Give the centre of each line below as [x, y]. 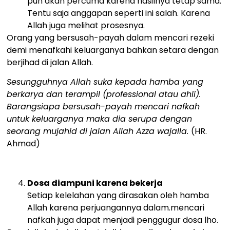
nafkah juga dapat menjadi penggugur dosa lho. [123, 220]
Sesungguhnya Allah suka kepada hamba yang [105, 82]
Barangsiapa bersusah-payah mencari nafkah [103, 106]
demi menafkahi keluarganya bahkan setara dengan [113, 50]
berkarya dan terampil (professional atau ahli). [105, 94]
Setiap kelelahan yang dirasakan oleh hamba [118, 195]
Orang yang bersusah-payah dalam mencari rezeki [111, 37]
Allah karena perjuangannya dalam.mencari [116, 207]
